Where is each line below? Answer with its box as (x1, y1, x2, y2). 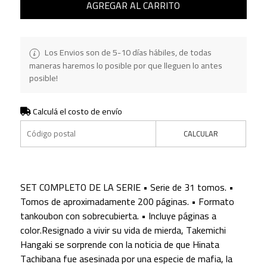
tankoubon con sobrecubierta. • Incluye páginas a (20, 206, 216, 225)
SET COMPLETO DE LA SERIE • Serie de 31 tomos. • (20, 178, 234, 196)
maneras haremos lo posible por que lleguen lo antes (29, 57, 222, 73)
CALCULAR (184, 126, 219, 141)
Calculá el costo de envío (30, 103, 122, 119)
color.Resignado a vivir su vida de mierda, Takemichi (20, 221, 226, 239)
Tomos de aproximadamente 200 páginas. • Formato (20, 192, 234, 210)
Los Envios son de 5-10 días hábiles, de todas (42, 44, 212, 61)
